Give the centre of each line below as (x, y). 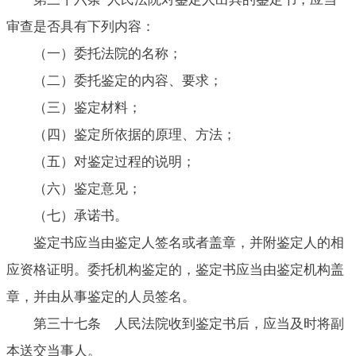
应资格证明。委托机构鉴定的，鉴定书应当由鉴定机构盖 (175, 269)
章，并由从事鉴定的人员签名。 (101, 296)
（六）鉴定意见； (87, 188)
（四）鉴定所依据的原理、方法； (135, 134)
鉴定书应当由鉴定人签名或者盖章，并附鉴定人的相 (189, 242)
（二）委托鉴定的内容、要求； (128, 80)
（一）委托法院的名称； (108, 53)
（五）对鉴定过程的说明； (114, 161)
